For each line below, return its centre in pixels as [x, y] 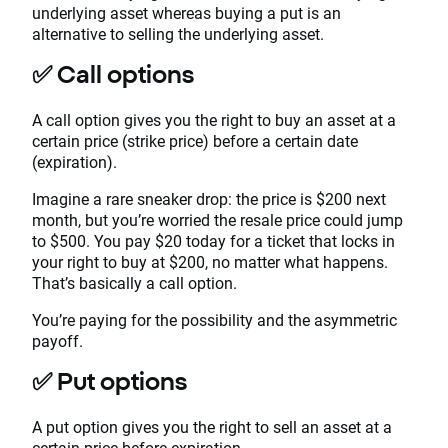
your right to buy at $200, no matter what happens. [210, 261]
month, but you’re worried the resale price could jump [217, 219]
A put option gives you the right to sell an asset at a [212, 426]
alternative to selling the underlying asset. [178, 33]
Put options [122, 380]
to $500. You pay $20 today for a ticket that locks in [213, 240]
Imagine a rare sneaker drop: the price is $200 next [209, 198]
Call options [125, 73]
